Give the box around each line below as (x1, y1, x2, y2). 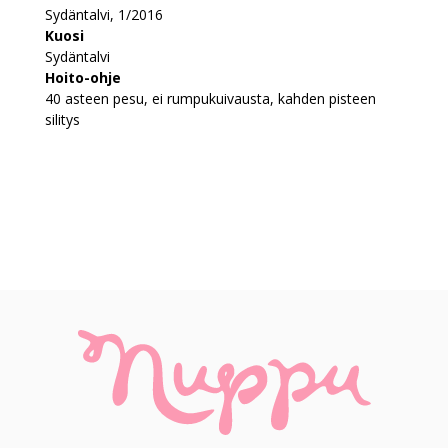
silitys (45, 109, 80, 129)
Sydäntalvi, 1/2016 (45, 4, 163, 24)
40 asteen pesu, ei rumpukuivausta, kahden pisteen (45, 88, 376, 108)
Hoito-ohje (45, 67, 121, 87)
